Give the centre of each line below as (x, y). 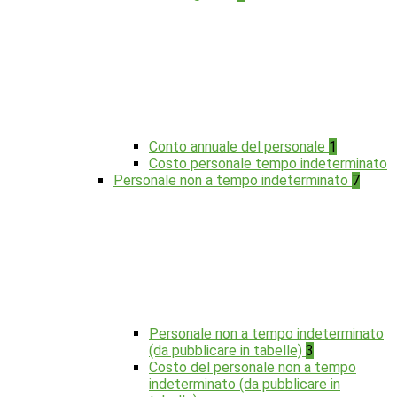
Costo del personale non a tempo (253, 368)
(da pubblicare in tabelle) (227, 351)
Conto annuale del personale (239, 147)
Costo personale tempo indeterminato (268, 164)
